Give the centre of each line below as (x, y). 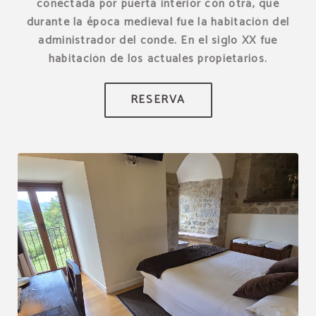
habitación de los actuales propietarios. (158, 59)
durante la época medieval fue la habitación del (158, 22)
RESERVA (158, 99)
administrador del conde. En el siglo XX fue (158, 40)
